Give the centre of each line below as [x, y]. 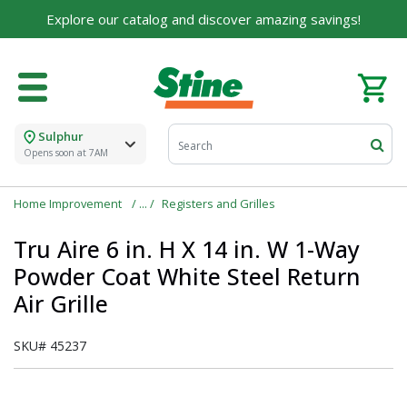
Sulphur [61, 137]
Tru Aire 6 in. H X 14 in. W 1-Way [187, 249]
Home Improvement [69, 204]
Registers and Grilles [218, 204]
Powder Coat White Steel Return [187, 277]
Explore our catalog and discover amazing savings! [203, 19]
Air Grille [61, 304]
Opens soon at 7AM [66, 153]
